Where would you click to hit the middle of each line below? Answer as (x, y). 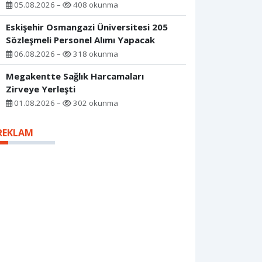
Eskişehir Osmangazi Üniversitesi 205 (87, 27)
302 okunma (95, 103)
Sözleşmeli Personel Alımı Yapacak (80, 40)
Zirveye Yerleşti (41, 89)
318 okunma (95, 54)
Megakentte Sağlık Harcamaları (75, 76)
